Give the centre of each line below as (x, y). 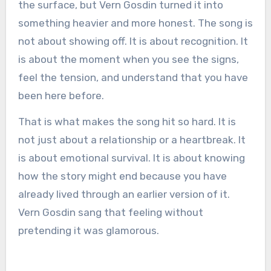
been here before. (61, 95)
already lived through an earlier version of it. (124, 194)
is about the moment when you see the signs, (128, 59)
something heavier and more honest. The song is (135, 23)
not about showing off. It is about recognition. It (133, 41)
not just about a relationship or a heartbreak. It (132, 139)
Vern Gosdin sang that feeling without (110, 212)
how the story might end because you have (122, 176)
